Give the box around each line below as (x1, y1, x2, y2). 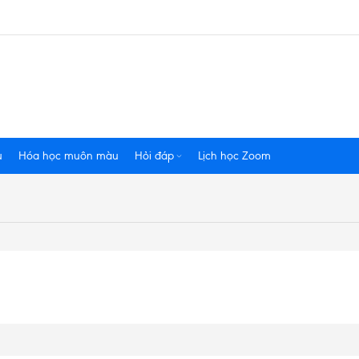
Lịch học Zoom (198, 149, 271, 163)
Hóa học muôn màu (18, 149, 119, 163)
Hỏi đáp (135, 149, 174, 163)
